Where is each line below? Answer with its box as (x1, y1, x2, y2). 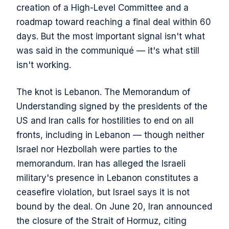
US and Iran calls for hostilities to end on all (16, 116, 194, 126)
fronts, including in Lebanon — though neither (16, 130, 204, 141)
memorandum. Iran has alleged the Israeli (16, 158, 186, 169)
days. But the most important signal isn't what (16, 31, 205, 41)
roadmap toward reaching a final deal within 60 (16, 16, 211, 27)
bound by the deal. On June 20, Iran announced (16, 201, 212, 212)
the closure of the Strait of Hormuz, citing (16, 216, 187, 226)
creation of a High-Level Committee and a (16, 2, 189, 13)
